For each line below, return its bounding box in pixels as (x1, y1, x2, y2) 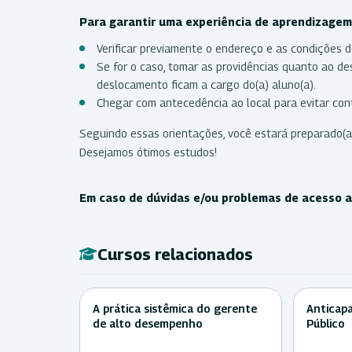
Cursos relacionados (97, 244, 253, 264)
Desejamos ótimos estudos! (79, 145, 220, 159)
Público (306, 316, 345, 330)
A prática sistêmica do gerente (93, 301, 257, 315)
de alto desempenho (93, 316, 203, 330)
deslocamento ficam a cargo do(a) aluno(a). (97, 77, 318, 91)
